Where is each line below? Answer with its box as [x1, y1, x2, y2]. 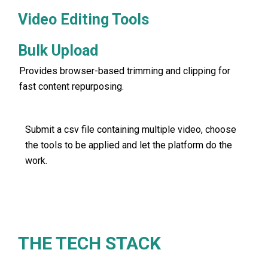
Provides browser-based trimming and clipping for [19, 65, 230, 77]
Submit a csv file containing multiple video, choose [25, 123, 236, 135]
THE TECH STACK [18, 233, 161, 254]
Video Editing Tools [18, 11, 149, 29]
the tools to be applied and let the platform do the [25, 139, 232, 151]
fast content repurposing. [19, 81, 124, 93]
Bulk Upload [18, 42, 98, 60]
